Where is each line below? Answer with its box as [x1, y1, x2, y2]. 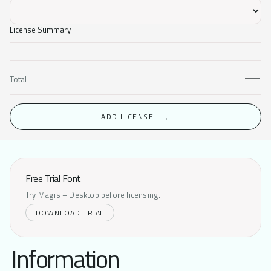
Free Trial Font [25, 171, 81, 186]
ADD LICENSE [101, 111, 154, 123]
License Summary [10, 23, 71, 36]
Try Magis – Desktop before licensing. [25, 188, 161, 201]
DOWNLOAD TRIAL [36, 206, 105, 218]
